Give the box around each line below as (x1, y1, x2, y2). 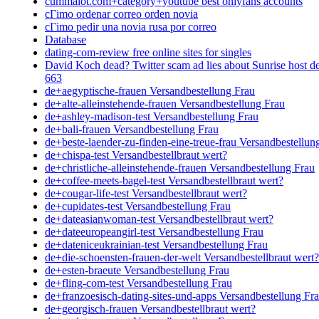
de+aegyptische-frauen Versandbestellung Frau (45, 84, 255, 97)
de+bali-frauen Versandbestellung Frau (45, 122, 219, 135)
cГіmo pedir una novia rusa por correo (45, 20, 216, 33)
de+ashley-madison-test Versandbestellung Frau (45, 110, 258, 122)
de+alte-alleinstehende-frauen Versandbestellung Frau (45, 97, 285, 110)
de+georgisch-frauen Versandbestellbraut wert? (45, 302, 256, 315)
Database (45, 33, 86, 46)
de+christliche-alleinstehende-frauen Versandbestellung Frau (45, 161, 315, 174)
